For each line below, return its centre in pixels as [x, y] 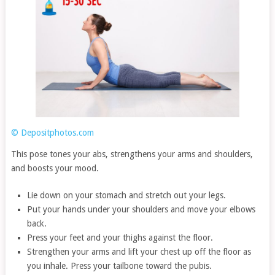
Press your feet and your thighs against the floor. [120, 238]
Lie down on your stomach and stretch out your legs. [127, 196]
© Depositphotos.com [52, 133]
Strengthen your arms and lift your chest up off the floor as [139, 252]
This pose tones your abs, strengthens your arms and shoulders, [132, 154]
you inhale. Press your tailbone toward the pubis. [120, 266]
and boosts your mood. [55, 168]
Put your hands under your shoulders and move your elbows [141, 210]
